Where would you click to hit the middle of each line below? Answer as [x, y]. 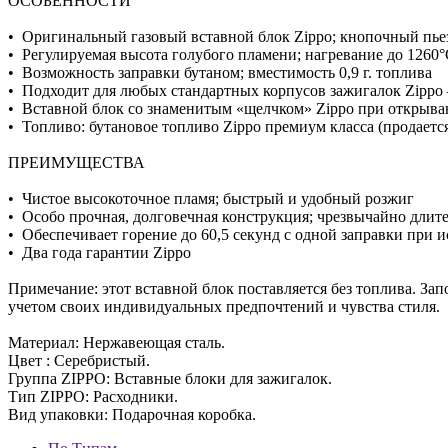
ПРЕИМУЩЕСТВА [76, 162]
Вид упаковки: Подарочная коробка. [132, 414]
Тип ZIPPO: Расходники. [93, 396]
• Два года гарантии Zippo [99, 252]
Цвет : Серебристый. [79, 360]
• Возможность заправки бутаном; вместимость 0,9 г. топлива [220, 72]
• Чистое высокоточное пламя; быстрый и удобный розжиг [211, 198]
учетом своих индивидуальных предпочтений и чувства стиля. [224, 306]
